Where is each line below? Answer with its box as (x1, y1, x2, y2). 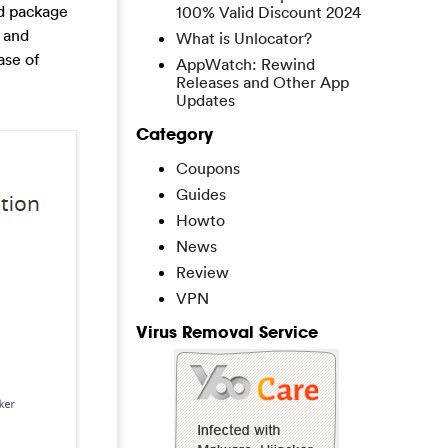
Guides (176, 184, 226, 204)
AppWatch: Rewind (176, 54, 315, 74)
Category (136, 123, 213, 144)
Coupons (176, 158, 240, 178)
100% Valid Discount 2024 (176, 2, 361, 22)
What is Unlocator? (176, 28, 312, 48)
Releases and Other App (176, 72, 349, 92)
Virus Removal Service (136, 321, 318, 342)
